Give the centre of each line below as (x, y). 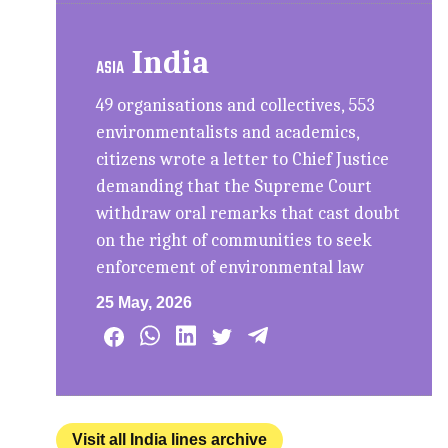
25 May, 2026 (144, 303)
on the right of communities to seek (234, 241)
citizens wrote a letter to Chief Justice (243, 160)
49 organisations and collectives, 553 (236, 106)
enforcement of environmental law (230, 268)
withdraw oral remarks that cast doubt (248, 214)
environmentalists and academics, (228, 133)
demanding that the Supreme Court (234, 187)
